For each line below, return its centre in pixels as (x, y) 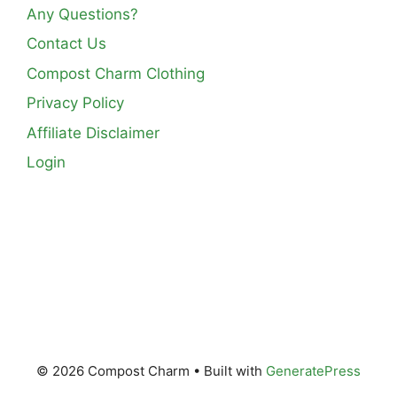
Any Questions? (82, 14)
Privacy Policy (75, 103)
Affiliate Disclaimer (93, 132)
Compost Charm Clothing (116, 73)
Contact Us (66, 43)
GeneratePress (313, 371)
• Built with (228, 371)
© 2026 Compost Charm (113, 371)
